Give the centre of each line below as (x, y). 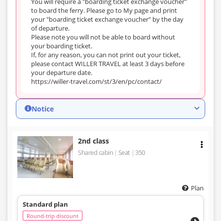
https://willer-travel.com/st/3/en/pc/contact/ (96, 81)
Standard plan (45, 204)
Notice (43, 109)
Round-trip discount (53, 216)
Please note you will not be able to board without (103, 37)
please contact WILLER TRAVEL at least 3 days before (108, 63)
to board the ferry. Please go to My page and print (104, 10)
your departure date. (62, 72)
